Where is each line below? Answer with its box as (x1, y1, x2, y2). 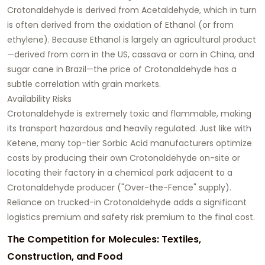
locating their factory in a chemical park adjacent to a (7, 166, 232, 179)
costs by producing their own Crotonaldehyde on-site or (7, 151, 240, 164)
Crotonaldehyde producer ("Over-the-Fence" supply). (7, 181, 231, 193)
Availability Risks (7, 92, 72, 105)
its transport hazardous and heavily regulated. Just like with (7, 122, 251, 134)
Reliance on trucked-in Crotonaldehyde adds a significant (7, 196, 247, 208)
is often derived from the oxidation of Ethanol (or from (7, 18, 234, 31)
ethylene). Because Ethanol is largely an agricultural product (7, 33, 256, 46)
